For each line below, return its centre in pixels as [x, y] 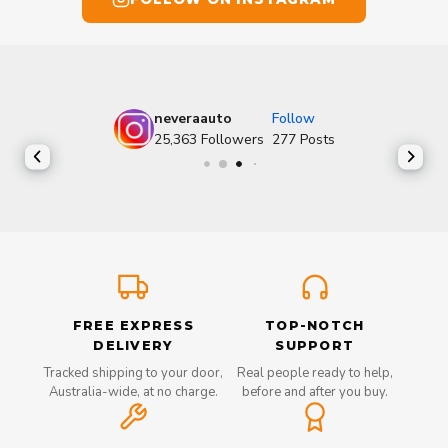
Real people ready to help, [314, 372]
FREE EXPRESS [133, 325]
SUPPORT [314, 345]
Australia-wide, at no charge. [133, 391]
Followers [232, 139]
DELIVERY [133, 345]
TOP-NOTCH [315, 325]
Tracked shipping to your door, [133, 372]
